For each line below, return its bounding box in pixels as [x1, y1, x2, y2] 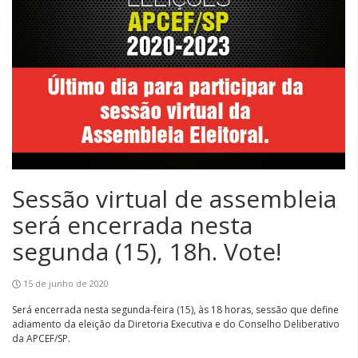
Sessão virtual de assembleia [12, 182, 336, 216]
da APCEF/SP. [12, 332, 70, 346]
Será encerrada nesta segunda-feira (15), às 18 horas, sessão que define [12, 303, 339, 317]
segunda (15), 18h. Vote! [12, 235, 281, 268]
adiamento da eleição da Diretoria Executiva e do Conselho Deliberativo [12, 317, 340, 332]
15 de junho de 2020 [23, 277, 109, 290]
